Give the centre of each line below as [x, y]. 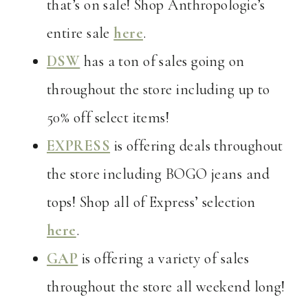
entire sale [80, 33]
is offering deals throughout [197, 146]
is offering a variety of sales [163, 259]
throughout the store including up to [158, 90]
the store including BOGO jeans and [158, 174]
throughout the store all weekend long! [166, 287]
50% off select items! [108, 118]
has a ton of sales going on [162, 62]
